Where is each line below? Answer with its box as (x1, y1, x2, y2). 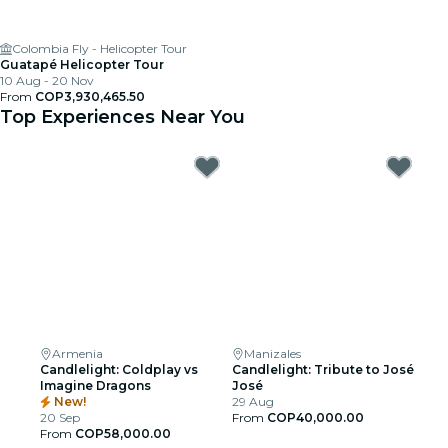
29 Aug (232, 394, 274, 409)
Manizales (244, 346, 301, 361)
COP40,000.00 (267, 410, 364, 425)
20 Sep (40, 410, 80, 425)
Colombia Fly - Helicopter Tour (12, 41, 187, 56)
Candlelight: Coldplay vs (40, 362, 198, 377)
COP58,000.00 (75, 426, 171, 441)
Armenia (52, 346, 103, 361)
